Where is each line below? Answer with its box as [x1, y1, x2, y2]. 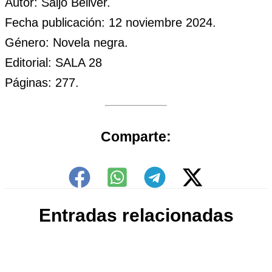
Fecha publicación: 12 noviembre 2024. [5, 16, 216, 30]
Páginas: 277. [5, 76, 79, 90]
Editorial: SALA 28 [5, 56, 102, 70]
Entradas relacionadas [38, 205, 234, 225]
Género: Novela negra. [5, 36, 128, 50]
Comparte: [101, 128, 171, 144]
